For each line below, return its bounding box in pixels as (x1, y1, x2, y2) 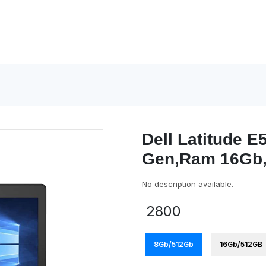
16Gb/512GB (220, 240, 262, 249)
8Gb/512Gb (154, 240, 194, 249)
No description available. (142, 179, 233, 189)
